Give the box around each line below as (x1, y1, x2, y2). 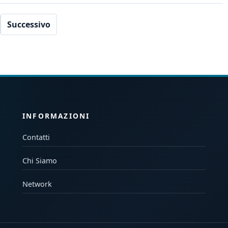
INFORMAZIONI (22, 110, 90, 121)
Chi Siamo (22, 155, 57, 165)
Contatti (22, 132, 50, 142)
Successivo (7, 19, 50, 31)
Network (22, 179, 52, 189)
